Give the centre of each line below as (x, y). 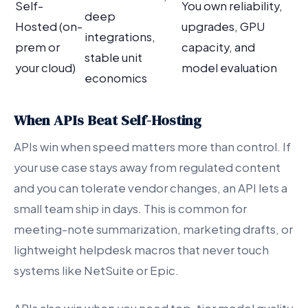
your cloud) (45, 67)
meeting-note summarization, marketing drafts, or (153, 229)
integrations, (120, 36)
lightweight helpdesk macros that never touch (141, 250)
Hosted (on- (49, 26)
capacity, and (218, 47)
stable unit (113, 57)
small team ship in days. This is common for (130, 208)
